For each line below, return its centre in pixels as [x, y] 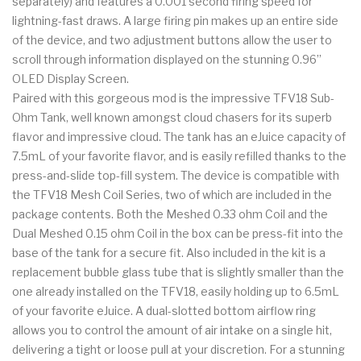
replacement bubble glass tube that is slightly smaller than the [178, 272]
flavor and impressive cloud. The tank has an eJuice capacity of [179, 137]
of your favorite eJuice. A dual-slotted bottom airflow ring [164, 311]
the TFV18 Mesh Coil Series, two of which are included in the [172, 195]
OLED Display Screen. [71, 79]
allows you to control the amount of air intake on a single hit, [172, 330]
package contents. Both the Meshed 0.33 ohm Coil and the [170, 214]
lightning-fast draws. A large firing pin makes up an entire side [175, 21]
